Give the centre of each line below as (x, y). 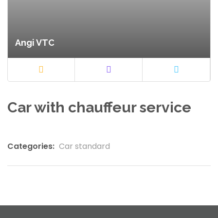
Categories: (31, 146)
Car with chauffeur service (99, 107)
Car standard (84, 146)
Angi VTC (35, 43)
